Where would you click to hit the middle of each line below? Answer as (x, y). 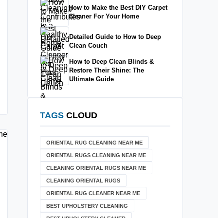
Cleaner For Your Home (104, 16)
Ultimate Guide (91, 79)
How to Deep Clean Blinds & (111, 62)
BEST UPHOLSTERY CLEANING (87, 206)
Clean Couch (88, 45)
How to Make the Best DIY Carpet (118, 8)
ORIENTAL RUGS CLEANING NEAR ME (96, 155)
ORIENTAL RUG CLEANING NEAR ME (94, 143)
